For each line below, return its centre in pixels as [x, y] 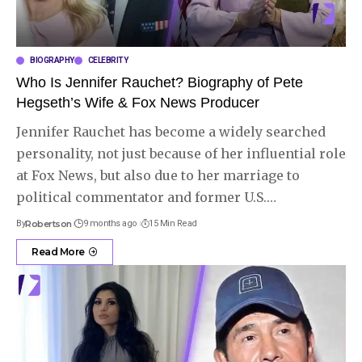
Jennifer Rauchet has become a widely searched [171, 131]
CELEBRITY [107, 60]
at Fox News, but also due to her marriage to [158, 175]
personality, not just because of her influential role [181, 153]
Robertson [48, 223]
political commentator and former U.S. [141, 197]
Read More [58, 251]
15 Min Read [173, 223]
